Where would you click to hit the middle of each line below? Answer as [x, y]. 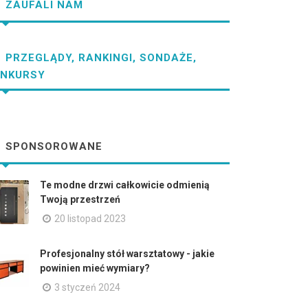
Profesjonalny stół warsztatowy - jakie [127, 254]
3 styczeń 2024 [87, 287]
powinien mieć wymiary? [95, 268]
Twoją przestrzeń [80, 199]
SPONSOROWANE [52, 147]
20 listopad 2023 [90, 219]
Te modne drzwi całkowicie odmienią [125, 185]
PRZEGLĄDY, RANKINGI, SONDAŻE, [99, 58]
